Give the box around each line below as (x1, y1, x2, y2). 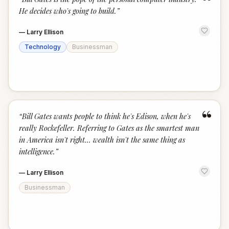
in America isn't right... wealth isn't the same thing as (19, 134, 185, 145)
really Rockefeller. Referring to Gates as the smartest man (19, 123, 199, 133)
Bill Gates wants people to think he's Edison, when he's (22, 111, 191, 121)
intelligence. (19, 146, 55, 156)
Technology (25, 43, 61, 51)
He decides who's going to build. (19, 6, 117, 16)
